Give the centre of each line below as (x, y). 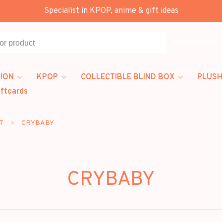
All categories (195, 42)
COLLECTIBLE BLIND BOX (128, 77)
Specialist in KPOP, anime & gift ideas (111, 11)
